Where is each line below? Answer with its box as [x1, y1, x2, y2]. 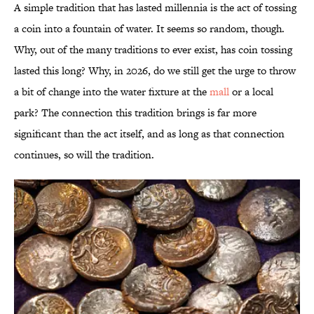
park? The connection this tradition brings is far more [14, 105, 257, 121]
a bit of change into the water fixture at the [14, 84, 210, 100]
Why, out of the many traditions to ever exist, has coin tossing [14, 42, 292, 57]
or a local [229, 84, 273, 100]
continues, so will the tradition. [14, 147, 154, 163]
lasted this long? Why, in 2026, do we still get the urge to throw [14, 63, 296, 78]
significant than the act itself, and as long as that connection [14, 126, 285, 142]
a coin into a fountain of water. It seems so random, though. [14, 21, 285, 36]
